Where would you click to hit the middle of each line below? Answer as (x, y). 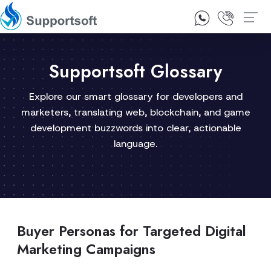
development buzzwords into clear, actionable (135, 128)
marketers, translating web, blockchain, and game (135, 112)
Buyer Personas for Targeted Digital (132, 231)
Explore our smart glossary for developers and (135, 96)
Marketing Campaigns (86, 249)
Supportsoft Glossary (135, 71)
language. (135, 144)
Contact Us (156, 20)
